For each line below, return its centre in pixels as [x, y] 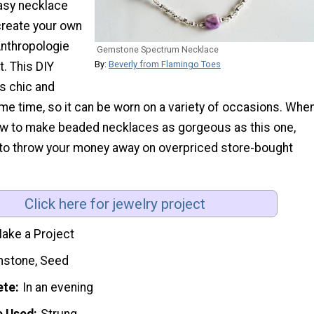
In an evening [58, 287]
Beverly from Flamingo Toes [165, 64]
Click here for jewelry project [115, 204]
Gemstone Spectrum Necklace [158, 49]
